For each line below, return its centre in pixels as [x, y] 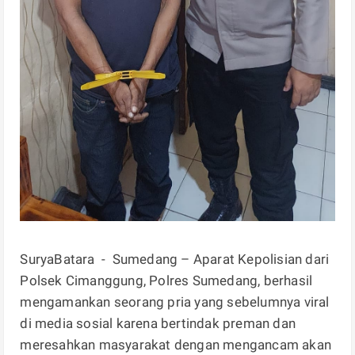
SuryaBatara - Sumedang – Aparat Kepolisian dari [175, 260]
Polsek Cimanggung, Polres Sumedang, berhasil [166, 281]
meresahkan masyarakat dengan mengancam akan [176, 345]
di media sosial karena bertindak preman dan [158, 324]
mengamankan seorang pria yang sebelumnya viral [175, 302]
